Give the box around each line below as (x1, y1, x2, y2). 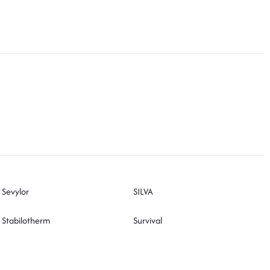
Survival (133, 213, 162, 227)
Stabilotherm (2, 213, 51, 227)
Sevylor (2, 184, 30, 198)
